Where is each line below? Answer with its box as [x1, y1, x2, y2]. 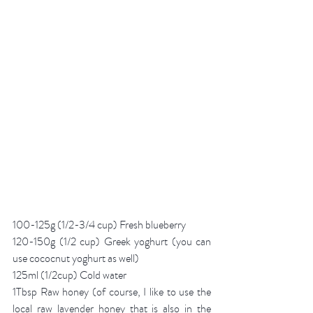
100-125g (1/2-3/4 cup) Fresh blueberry [13, 217, 188, 233]
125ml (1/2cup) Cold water [13, 268, 126, 284]
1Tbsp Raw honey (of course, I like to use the [13, 284, 211, 300]
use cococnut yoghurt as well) [13, 251, 139, 267]
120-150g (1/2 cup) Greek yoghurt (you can [13, 234, 211, 250]
